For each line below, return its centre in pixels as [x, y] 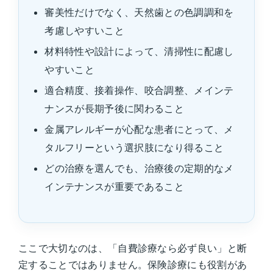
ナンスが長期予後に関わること [114, 108]
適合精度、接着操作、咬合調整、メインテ [139, 90]
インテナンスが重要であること [114, 186]
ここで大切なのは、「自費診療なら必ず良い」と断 [133, 248]
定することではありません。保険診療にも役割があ [133, 264]
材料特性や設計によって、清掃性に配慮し [139, 51]
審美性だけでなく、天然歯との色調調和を [139, 12]
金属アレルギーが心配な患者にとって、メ [139, 129]
